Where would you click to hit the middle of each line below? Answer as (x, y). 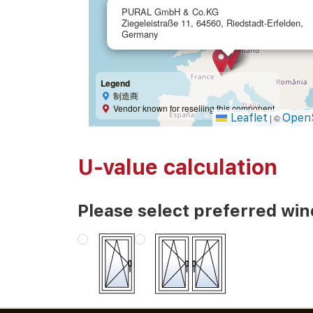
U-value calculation (177, 167)
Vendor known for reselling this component (194, 108)
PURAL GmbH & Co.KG (170, 12)
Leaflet (248, 118)
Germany (139, 34)
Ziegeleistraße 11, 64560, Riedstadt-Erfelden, (212, 23)
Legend (115, 83)
